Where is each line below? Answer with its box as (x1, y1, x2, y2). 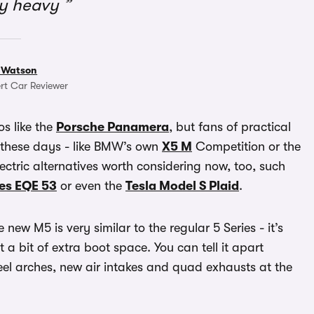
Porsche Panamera (56, 120, 169, 135)
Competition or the (192, 139, 301, 154)
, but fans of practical (169, 120, 291, 135)
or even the (57, 179, 125, 193)
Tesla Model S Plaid (125, 179, 239, 193)
